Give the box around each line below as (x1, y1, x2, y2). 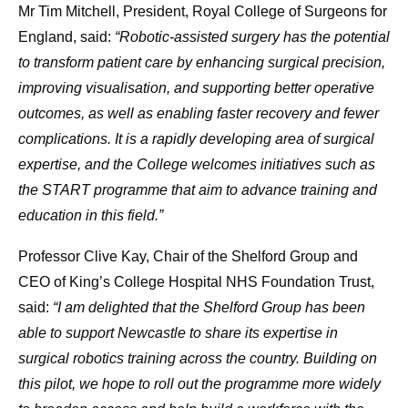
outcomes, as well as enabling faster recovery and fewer (18, 106, 379, 122)
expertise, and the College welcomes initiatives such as (18, 157, 375, 173)
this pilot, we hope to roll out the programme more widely (18, 376, 381, 393)
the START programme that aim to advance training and (18, 182, 377, 199)
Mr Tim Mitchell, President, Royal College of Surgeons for (18, 4, 387, 20)
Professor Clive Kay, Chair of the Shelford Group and (18, 249, 358, 265)
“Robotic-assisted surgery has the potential (115, 29, 390, 46)
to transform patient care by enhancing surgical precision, (18, 55, 385, 71)
